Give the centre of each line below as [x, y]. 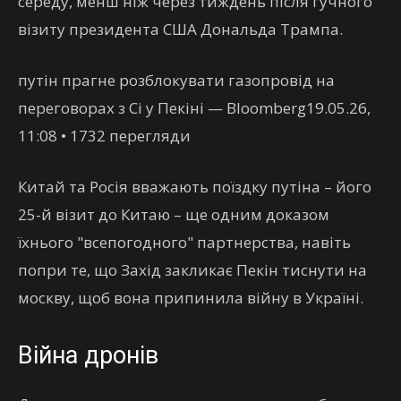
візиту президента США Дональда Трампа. [180, 29]
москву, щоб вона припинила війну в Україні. [191, 298]
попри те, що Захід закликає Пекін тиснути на [192, 270]
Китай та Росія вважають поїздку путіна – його [195, 187]
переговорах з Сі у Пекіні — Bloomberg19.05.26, [194, 108]
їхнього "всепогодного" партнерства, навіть [184, 242]
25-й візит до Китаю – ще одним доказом [174, 214]
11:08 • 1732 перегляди [104, 136]
